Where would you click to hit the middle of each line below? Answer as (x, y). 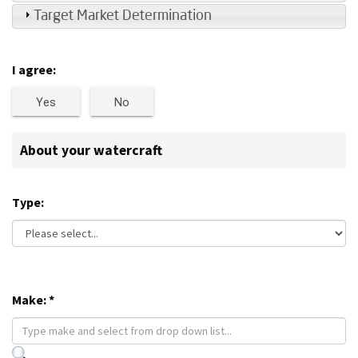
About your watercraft (91, 150)
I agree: (34, 70)
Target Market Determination (123, 16)
